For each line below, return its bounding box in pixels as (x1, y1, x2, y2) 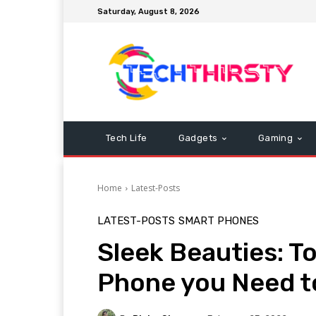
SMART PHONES (178, 214, 259, 227)
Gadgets (178, 133, 218, 143)
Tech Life (106, 133, 147, 143)
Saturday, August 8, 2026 (97, 6, 200, 16)
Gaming (257, 133, 293, 143)
